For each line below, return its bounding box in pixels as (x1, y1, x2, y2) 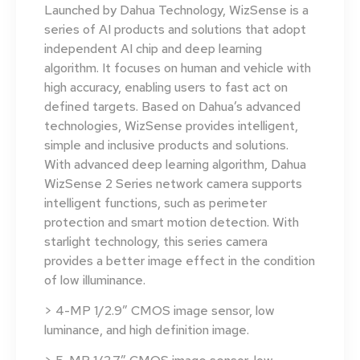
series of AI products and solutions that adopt (44, 20, 306, 38)
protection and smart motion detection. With (44, 213, 299, 231)
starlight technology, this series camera (44, 232, 268, 250)
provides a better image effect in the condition (44, 252, 315, 269)
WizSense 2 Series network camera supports (44, 174, 302, 192)
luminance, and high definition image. (44, 321, 249, 339)
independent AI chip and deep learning (44, 39, 262, 57)
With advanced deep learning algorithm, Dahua (44, 155, 306, 173)
